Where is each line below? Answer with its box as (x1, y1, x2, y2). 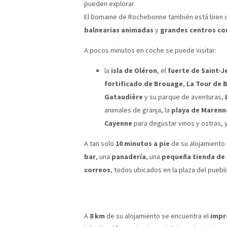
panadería (111, 152, 146, 161)
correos (84, 165, 110, 174)
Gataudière (104, 92, 143, 101)
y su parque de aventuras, (143, 92, 225, 101)
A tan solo (84, 138, 116, 148)
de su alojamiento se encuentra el (105, 211, 210, 220)
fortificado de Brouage (104, 79, 183, 88)
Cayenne (104, 118, 132, 128)
